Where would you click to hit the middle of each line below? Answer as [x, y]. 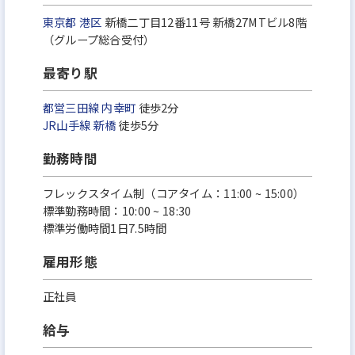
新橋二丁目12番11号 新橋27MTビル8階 [204, 22]
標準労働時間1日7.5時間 [105, 228]
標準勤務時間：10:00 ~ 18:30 [117, 211]
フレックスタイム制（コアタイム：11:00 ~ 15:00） [174, 193]
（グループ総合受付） [99, 40]
